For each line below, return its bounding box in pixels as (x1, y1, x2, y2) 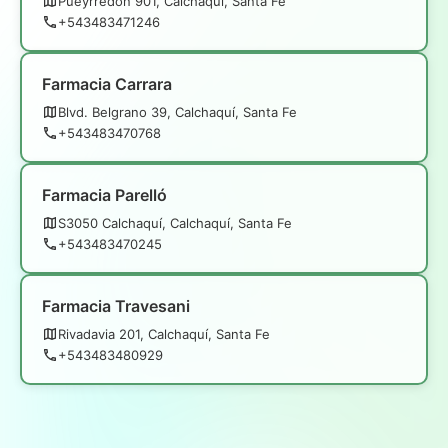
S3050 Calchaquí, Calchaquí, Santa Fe (58, 214, 292, 231)
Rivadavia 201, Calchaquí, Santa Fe (58, 325, 270, 342)
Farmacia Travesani (42, 295, 190, 316)
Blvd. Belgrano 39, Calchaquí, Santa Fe (58, 103, 297, 120)
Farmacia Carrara (42, 73, 172, 94)
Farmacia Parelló (42, 184, 167, 205)
